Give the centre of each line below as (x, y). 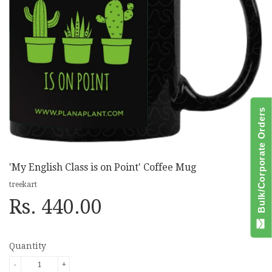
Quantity (28, 246)
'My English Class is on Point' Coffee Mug (103, 168)
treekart (23, 185)
